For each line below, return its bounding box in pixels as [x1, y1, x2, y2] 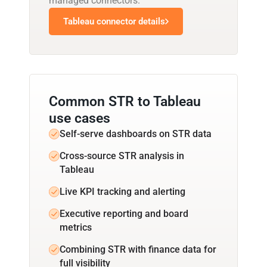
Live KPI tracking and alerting [60, 185, 185, 197]
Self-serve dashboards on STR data [60, 128, 212, 139]
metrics [60, 221, 92, 233]
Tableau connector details [63, 15, 165, 27]
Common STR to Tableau [49, 93, 201, 110]
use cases [49, 110, 110, 126]
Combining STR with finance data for [60, 243, 216, 255]
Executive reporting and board [60, 207, 188, 219]
